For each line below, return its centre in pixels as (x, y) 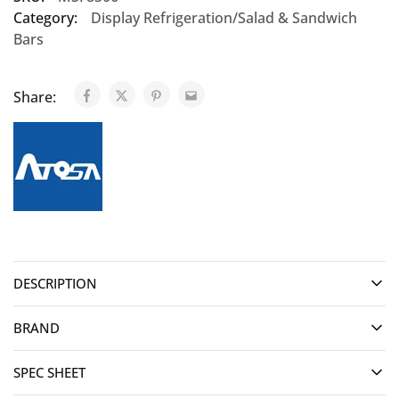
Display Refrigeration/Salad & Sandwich (224, 18)
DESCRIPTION (55, 283)
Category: (45, 18)
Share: (37, 97)
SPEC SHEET (49, 372)
